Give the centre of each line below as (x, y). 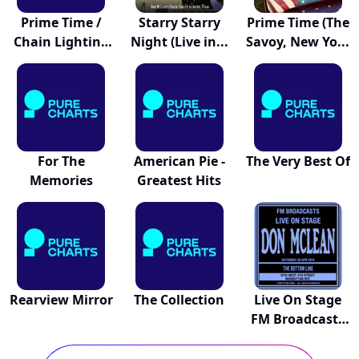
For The (61, 161)
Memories (61, 180)
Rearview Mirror (61, 300)
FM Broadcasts (298, 319)
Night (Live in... (179, 42)
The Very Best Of (298, 161)
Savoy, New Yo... (298, 42)
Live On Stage (298, 300)
